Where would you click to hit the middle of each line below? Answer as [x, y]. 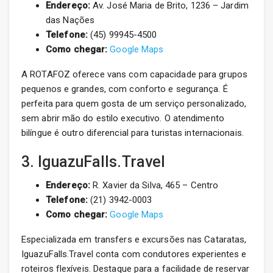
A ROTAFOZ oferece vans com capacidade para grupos [134, 75]
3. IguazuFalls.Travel [94, 162]
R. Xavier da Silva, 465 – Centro [154, 186]
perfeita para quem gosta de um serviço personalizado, [134, 104]
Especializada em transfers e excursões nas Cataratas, [134, 240]
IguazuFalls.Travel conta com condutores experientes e [134, 254]
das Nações [70, 20]
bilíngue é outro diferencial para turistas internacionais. [133, 133]
